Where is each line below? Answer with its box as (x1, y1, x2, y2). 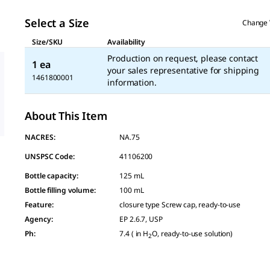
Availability (107, 37, 145, 47)
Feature (25, 199, 52, 210)
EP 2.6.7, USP (119, 214, 163, 224)
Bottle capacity (25, 171, 77, 181)
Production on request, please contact (107, 52, 259, 64)
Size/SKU (32, 37, 63, 47)
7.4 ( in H (119, 228, 149, 239)
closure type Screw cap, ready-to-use (119, 199, 240, 210)
